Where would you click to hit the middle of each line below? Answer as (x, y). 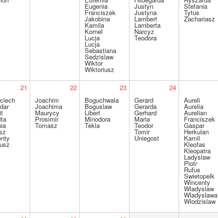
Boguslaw (99, 106)
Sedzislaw (99, 57)
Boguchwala (102, 100)
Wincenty (197, 182)
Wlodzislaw (200, 201)
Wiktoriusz (100, 69)
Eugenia (96, 6)
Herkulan (197, 132)
